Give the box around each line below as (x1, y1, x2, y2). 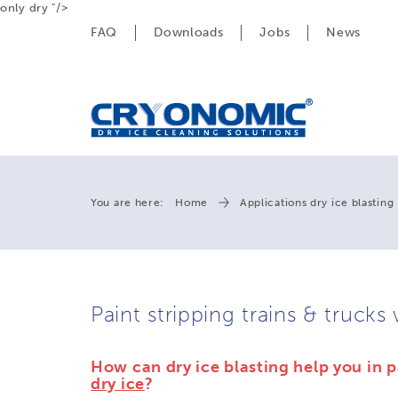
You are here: (91, 196, 165, 209)
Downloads (154, 25, 224, 40)
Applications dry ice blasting (239, 196, 394, 209)
